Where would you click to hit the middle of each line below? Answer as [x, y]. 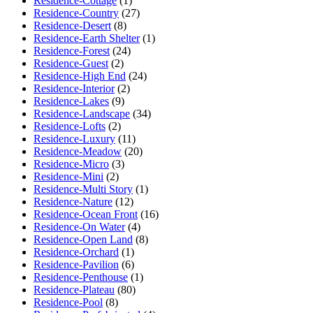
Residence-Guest [71, 64]
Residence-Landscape [82, 114]
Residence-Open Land [83, 240]
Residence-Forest [72, 51]
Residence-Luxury [74, 139]
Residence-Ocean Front [86, 214]
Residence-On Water [79, 227]
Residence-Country [76, 13]
